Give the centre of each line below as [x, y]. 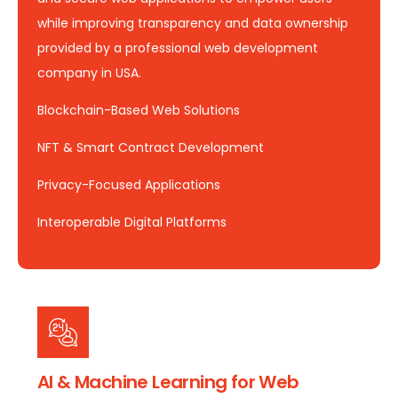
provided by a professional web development [178, 48]
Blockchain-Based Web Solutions [139, 110]
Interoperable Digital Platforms [132, 222]
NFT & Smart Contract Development [151, 147]
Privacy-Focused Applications [129, 184]
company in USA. [89, 72]
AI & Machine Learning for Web [168, 382]
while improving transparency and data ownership [193, 23]
